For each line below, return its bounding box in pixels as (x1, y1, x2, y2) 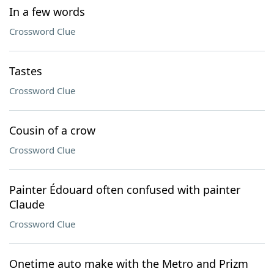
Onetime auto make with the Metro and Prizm (9, 256, 248, 271)
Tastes (9, 64, 42, 78)
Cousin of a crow (9, 123, 95, 138)
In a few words (9, 4, 85, 19)
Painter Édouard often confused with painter (9, 182, 240, 197)
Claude (9, 197, 45, 212)
